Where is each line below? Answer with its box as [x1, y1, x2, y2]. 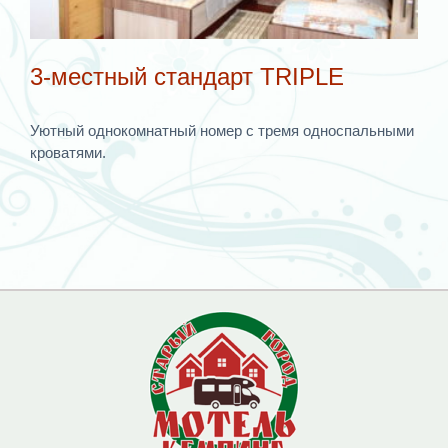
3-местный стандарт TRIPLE [30, 62, 344, 90]
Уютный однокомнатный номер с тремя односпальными [30, 121, 414, 139]
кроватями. [30, 143, 106, 161]
